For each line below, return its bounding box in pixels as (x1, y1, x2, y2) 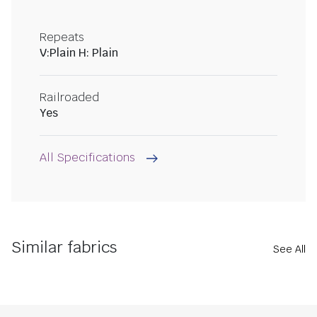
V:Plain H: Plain (40, 45, 118, 61)
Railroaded (40, 90, 99, 105)
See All (273, 243, 306, 256)
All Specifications (40, 150, 135, 166)
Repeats (40, 30, 84, 45)
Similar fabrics (11, 237, 117, 258)
